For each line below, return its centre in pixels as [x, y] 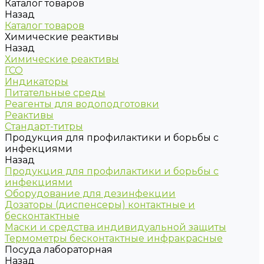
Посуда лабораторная [59, 250]
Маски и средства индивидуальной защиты [115, 227]
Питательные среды [55, 93]
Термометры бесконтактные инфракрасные [114, 238]
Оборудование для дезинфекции [90, 194]
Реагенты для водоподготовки [82, 104]
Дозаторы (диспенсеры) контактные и [100, 205]
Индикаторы [37, 82]
